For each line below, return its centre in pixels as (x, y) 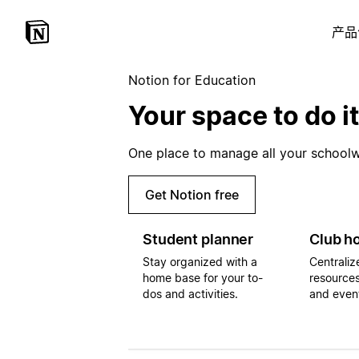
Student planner (198, 239)
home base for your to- (203, 277)
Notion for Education (192, 80)
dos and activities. (190, 293)
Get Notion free (192, 194)
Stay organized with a (200, 261)
